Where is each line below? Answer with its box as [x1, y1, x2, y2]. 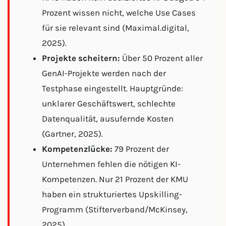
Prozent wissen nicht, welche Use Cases [42, 8, 196, 18]
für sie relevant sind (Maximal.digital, [42, 23, 189, 33]
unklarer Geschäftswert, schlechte [42, 98, 176, 108]
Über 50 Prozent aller [120, 53, 203, 63]
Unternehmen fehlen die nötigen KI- [42, 159, 181, 169]
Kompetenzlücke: [42, 144, 112, 154]
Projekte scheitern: [42, 53, 120, 63]
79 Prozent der [112, 144, 169, 154]
